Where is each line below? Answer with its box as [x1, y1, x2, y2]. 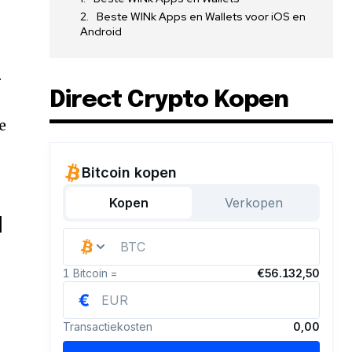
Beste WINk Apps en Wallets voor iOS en [97, 9, 306, 24]
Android [80, 24, 123, 38]
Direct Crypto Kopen [49, 87, 289, 112]
